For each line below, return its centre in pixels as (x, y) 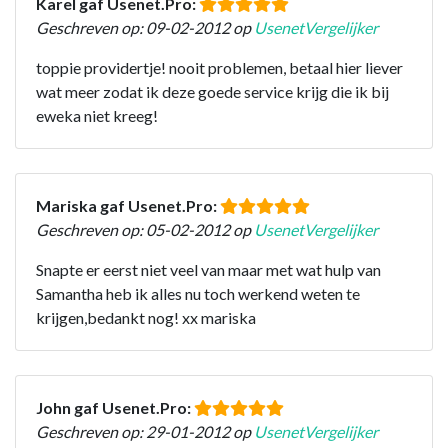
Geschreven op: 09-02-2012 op (145, 27)
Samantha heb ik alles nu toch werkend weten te (198, 293)
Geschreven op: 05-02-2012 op (145, 229)
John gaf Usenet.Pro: (115, 407)
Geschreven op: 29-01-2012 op (145, 431)
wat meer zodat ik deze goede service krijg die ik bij (212, 91)
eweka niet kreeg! (97, 115)
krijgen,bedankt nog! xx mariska (146, 317)
